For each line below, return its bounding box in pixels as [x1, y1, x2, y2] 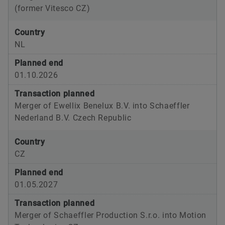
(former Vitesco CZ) [15, 4, 90, 14]
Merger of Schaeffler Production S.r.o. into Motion [15, 210, 207, 220]
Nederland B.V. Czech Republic [15, 113, 132, 123]
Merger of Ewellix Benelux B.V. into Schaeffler [15, 101, 190, 111]
